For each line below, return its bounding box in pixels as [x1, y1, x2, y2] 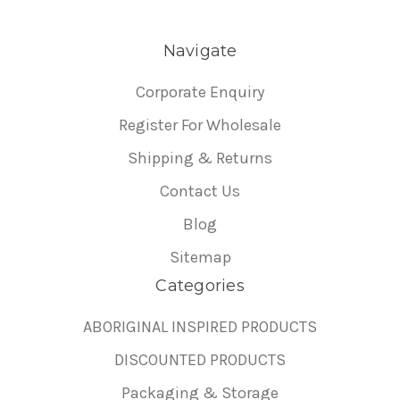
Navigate [162, 41, 237, 62]
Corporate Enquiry [136, 82, 264, 103]
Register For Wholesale [119, 115, 281, 136]
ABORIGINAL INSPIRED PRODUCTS [83, 317, 317, 337]
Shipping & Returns [128, 148, 272, 169]
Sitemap [169, 247, 231, 268]
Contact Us [160, 181, 240, 202]
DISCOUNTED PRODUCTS [114, 350, 286, 371]
